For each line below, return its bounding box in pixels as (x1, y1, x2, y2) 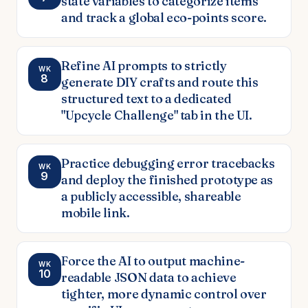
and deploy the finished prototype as (61, 171, 274, 188)
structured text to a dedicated (61, 90, 232, 107)
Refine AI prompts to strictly (61, 57, 227, 74)
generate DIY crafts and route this (61, 74, 258, 90)
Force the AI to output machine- (61, 252, 245, 269)
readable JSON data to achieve (61, 269, 236, 285)
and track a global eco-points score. (61, 9, 267, 25)
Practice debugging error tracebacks (61, 155, 275, 171)
